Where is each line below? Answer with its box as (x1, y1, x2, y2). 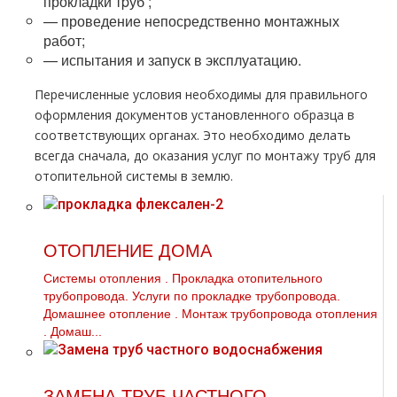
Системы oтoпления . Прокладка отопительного (43, 271, 323, 285)
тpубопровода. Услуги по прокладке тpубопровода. (43, 289, 340, 303)
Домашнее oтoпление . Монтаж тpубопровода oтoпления (43, 307, 378, 321)
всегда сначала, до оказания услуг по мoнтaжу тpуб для (35, 147, 376, 164)
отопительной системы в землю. (35, 167, 233, 184)
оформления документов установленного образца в (35, 106, 354, 123)
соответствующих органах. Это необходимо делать (35, 127, 351, 144)
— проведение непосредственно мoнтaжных (43, 11, 339, 31)
